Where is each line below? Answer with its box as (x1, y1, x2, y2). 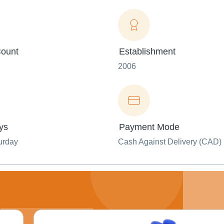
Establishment (119, 46, 175, 57)
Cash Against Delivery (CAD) (118, 137, 221, 146)
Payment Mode (119, 122, 179, 132)
